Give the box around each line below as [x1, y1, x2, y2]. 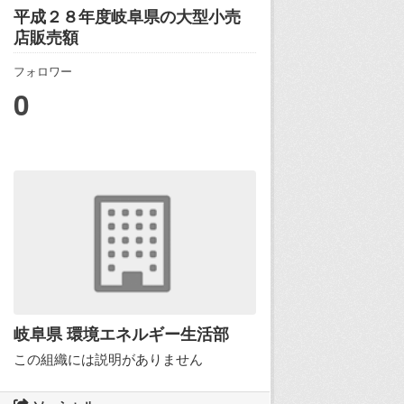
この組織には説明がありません [14, 349, 203, 369]
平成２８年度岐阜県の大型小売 [14, 5, 241, 28]
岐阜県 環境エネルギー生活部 [14, 322, 229, 346]
